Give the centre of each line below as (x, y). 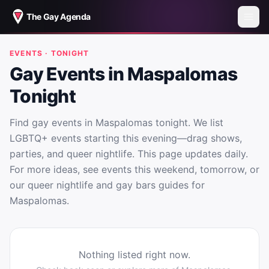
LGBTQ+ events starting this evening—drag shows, (126, 138)
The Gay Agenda (59, 17)
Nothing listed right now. (134, 255)
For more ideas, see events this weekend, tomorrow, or (134, 169)
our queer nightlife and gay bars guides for (107, 185)
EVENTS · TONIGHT (50, 53)
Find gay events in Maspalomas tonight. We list (116, 122)
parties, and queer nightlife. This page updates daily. (129, 154)
